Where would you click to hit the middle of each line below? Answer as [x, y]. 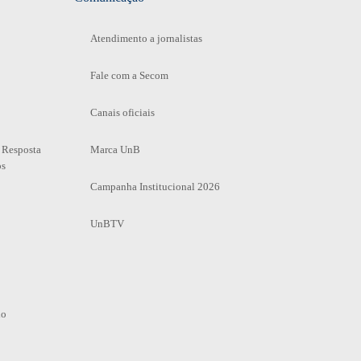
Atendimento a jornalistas [146, 38]
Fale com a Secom [129, 75]
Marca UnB [115, 149]
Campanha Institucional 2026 [155, 186]
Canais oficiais [122, 112]
